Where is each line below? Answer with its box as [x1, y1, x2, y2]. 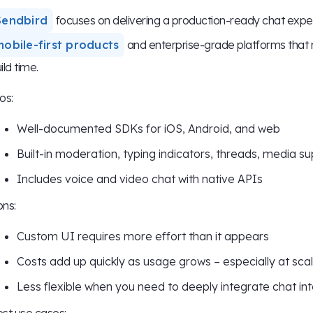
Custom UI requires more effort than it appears [17, 229, 269, 244]
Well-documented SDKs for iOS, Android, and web [17, 122, 280, 136]
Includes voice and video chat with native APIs [17, 172, 263, 187]
